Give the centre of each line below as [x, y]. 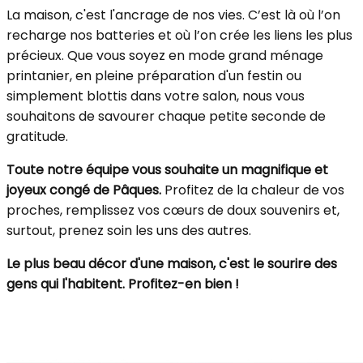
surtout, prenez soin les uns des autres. [129, 231]
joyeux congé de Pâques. [84, 190]
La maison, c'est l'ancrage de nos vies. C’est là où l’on [173, 15]
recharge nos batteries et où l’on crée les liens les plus [179, 35]
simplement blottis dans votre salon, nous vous [156, 96]
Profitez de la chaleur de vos [253, 190]
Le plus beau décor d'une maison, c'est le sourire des [172, 264]
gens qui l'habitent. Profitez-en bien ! [123, 284]
